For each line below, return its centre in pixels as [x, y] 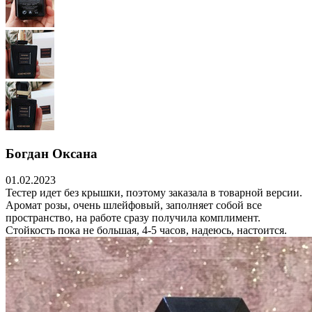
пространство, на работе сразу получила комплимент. [133, 218]
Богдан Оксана [52, 153]
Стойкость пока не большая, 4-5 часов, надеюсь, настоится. [146, 231]
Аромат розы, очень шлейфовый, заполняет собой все [134, 205]
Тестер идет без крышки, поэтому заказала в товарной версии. [154, 193]
